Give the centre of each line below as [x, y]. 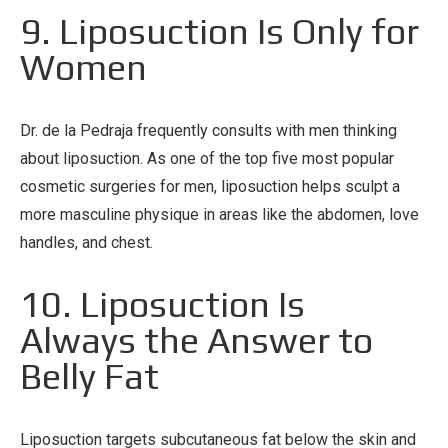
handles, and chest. [86, 243]
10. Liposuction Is [162, 303]
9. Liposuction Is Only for [219, 31]
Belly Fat [89, 375]
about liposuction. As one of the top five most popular [207, 159]
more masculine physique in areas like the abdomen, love [219, 215]
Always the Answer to [196, 339]
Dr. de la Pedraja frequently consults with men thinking [208, 131]
